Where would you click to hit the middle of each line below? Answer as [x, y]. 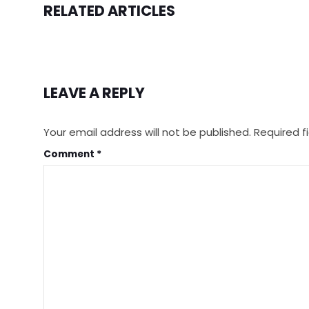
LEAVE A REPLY [94, 92]
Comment [70, 154]
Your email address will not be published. [147, 132]
